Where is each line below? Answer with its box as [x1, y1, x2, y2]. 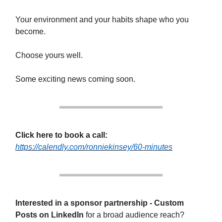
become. [15, 27, 46, 36]
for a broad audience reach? [84, 211, 184, 219]
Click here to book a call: [15, 131, 108, 139]
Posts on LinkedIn [15, 211, 84, 219]
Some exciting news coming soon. [15, 75, 135, 83]
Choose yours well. [15, 51, 83, 59]
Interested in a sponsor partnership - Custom [15, 199, 184, 207]
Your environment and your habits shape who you [15, 15, 189, 24]
